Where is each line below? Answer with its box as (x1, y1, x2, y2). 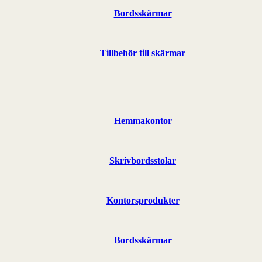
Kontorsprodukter (106, 195, 180, 205)
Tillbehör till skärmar (100, 47, 185, 58)
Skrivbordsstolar (109, 155, 176, 166)
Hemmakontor (113, 115, 172, 126)
